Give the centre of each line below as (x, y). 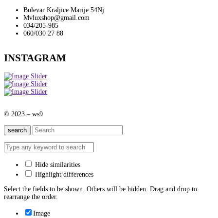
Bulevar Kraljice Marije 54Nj (64, 10)
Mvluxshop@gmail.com (56, 18)
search (17, 130)
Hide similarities (57, 164)
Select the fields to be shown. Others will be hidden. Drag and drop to (100, 189)
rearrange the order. (31, 197)
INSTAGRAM (35, 58)
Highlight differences (63, 174)
